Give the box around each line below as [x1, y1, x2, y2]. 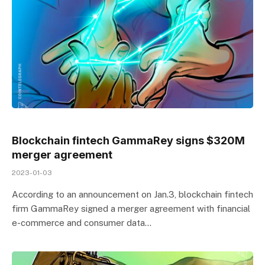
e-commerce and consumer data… [12, 217, 151, 228]
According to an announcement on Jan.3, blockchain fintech [12, 189, 253, 199]
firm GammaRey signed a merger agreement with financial [12, 203, 250, 214]
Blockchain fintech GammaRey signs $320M [12, 134, 245, 147]
